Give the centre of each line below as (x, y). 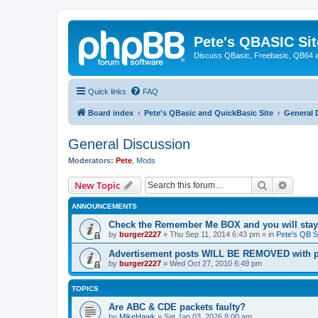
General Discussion (129, 144)
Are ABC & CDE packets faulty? (177, 307)
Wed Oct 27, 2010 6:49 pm (216, 263)
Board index (111, 113)
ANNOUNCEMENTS (104, 206)
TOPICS (85, 289)
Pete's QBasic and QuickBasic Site (209, 113)
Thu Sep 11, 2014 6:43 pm (215, 234)
